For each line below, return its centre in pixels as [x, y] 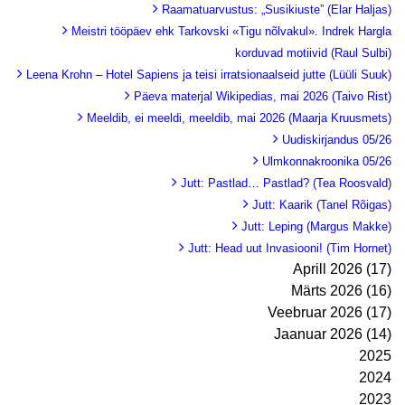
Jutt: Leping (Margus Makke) [316, 226]
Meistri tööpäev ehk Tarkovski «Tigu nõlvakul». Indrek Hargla [231, 31]
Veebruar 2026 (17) [330, 312]
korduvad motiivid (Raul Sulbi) [313, 52]
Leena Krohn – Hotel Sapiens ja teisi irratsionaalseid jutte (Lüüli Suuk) [209, 74]
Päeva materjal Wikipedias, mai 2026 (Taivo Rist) [263, 96]
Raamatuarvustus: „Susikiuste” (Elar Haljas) [277, 9]
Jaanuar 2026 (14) [333, 334]
